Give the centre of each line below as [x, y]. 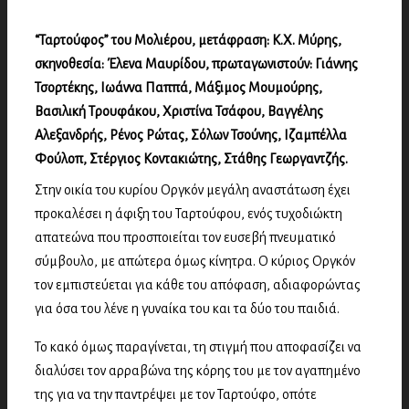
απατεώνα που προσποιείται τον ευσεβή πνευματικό [185, 237]
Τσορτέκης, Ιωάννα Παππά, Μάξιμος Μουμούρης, [178, 88]
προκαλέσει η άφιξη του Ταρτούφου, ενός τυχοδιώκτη [189, 214]
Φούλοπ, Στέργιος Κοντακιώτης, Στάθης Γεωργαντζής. [191, 159]
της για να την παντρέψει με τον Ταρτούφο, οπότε [176, 394]
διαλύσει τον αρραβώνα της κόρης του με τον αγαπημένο [198, 371]
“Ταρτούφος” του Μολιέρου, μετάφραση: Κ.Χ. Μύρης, [188, 40]
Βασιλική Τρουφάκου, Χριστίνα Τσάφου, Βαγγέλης [179, 111]
